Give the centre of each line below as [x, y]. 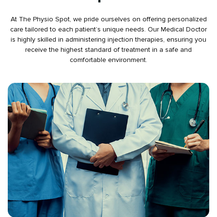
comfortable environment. [108, 60]
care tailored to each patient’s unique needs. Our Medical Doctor [108, 30]
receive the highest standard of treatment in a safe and [108, 50]
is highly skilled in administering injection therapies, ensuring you [108, 40]
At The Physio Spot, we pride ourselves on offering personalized [108, 19]
